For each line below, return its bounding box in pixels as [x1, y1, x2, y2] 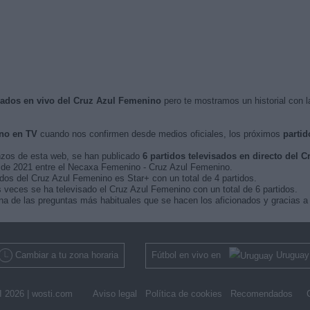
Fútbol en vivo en [151, 250, 229, 260]
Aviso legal [92, 288, 137, 299]
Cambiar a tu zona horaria [15, 250, 118, 260]
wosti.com [31, 288, 73, 299]
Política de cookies [145, 288, 222, 299]
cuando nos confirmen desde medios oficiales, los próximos [37, 129, 283, 139]
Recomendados [230, 288, 293, 299]
